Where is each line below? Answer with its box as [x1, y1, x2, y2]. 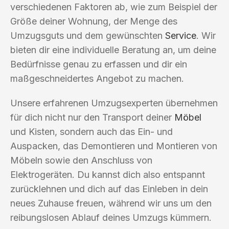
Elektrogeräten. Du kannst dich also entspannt [10, 169, 205, 180]
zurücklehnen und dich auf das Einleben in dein [10, 183, 208, 194]
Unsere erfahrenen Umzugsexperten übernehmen [10, 97, 218, 108]
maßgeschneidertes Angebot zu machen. [10, 73, 184, 84]
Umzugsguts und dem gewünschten [10, 30, 165, 41]
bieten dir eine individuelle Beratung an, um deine [10, 44, 216, 55]
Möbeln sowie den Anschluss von [10, 154, 152, 166]
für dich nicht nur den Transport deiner [10, 111, 174, 123]
